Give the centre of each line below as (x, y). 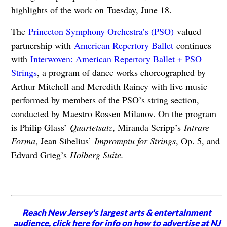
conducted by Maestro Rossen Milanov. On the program (113, 114)
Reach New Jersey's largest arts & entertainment (117, 212)
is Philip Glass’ (40, 127)
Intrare (196, 127)
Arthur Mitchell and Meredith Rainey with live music (109, 86)
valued (187, 32)
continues (192, 45)
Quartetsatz (91, 127)
